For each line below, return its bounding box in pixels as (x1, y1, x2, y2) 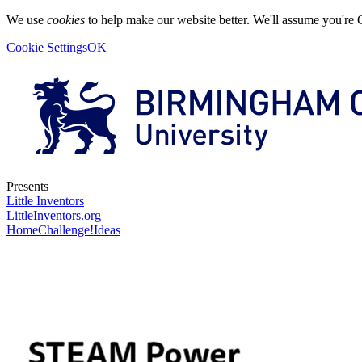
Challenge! (38, 223, 94, 237)
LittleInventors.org (6, 208, 101, 222)
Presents (6, 179, 48, 193)
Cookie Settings (6, 40, 87, 54)
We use (6, 13, 47, 27)
